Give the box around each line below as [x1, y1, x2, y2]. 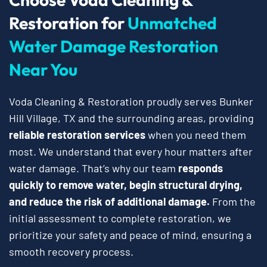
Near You [9, 59, 77, 80]
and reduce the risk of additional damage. [9, 195, 210, 209]
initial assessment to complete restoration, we [9, 212, 231, 225]
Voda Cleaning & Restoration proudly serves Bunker [9, 95, 253, 108]
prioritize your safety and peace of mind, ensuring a [9, 228, 252, 242]
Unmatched [128, 13, 217, 34]
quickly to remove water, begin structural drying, [9, 178, 243, 192]
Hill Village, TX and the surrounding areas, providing [9, 111, 254, 125]
